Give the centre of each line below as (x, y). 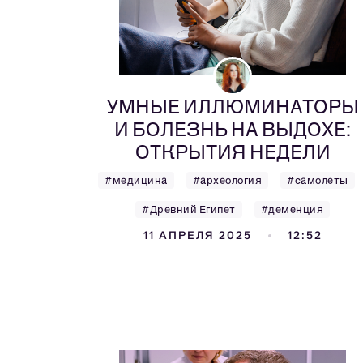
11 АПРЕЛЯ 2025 (197, 235)
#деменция (292, 209)
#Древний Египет (189, 209)
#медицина (136, 180)
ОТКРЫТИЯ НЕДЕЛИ (233, 152)
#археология (227, 180)
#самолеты (318, 180)
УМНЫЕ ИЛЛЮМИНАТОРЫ (233, 107)
